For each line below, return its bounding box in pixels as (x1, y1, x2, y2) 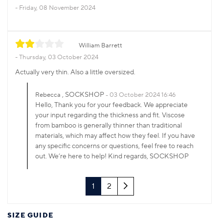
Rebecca (35, 91, 61, 99)
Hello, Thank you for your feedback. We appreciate (35, 101, 188, 110)
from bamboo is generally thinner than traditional (35, 121, 182, 131)
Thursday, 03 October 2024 (19, 53, 98, 62)
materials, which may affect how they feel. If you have (35, 131, 195, 141)
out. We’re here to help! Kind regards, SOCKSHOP (35, 152, 189, 161)
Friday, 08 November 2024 (19, 4, 95, 12)
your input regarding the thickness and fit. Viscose (35, 111, 185, 120)
